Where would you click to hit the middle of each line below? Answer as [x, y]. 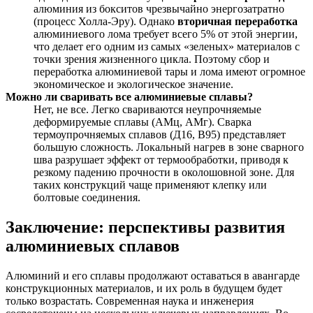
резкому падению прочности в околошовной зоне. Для [164, 173]
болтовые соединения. [87, 198]
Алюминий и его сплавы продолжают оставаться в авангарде [153, 276]
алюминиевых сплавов [93, 246]
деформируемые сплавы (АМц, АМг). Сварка [143, 122]
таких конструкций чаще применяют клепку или [150, 185]
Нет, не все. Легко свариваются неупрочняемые [147, 110]
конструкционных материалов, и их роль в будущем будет [144, 289]
